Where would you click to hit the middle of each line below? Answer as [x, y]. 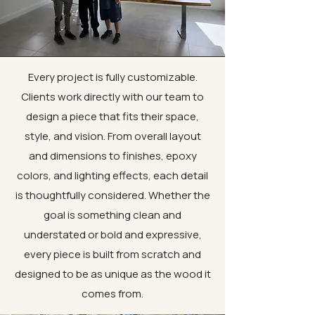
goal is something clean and [112, 215]
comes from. [112, 294]
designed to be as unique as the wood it [112, 274]
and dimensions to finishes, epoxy [112, 156]
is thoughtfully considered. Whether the [112, 195]
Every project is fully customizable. [112, 77]
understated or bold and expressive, [112, 234]
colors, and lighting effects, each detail [112, 175]
